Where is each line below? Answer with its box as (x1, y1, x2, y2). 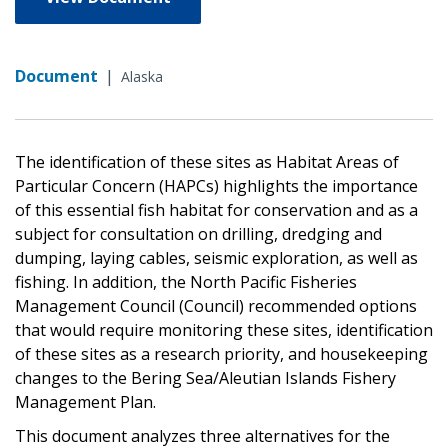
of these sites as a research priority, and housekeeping (15, 342, 428, 365)
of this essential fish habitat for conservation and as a (15, 198, 418, 221)
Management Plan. (15, 390, 156, 413)
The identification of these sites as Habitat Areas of (15, 150, 399, 173)
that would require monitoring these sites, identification (15, 318, 433, 341)
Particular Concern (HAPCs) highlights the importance (15, 174, 418, 197)
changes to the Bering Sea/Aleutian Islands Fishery (15, 366, 396, 389)
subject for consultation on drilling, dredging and (15, 222, 382, 245)
